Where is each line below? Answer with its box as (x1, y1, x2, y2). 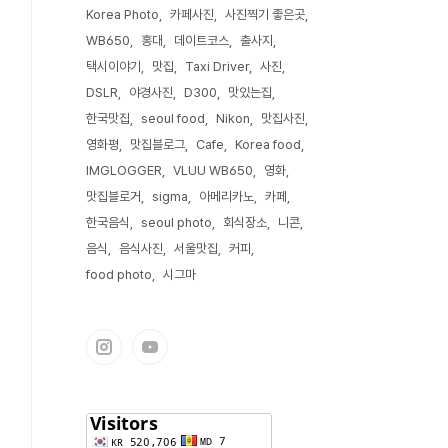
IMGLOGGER (86, 163, 162, 178)
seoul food (141, 111, 205, 126)
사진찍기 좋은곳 (225, 7, 305, 22)
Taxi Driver (185, 59, 249, 74)
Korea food (235, 137, 301, 152)
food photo (86, 267, 152, 282)
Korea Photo (86, 7, 159, 22)
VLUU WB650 (173, 163, 253, 178)
